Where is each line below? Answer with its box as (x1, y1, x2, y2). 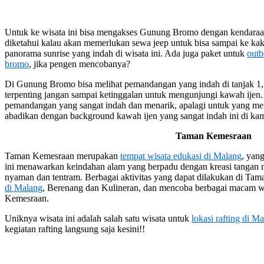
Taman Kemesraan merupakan (5, 150, 120, 161)
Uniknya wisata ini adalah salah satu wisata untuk (5, 213, 192, 223)
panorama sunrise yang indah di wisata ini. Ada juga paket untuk (5, 48, 247, 58)
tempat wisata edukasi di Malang (120, 150, 242, 161)
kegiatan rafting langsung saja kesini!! (5, 223, 145, 234)
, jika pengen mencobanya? (29, 58, 130, 69)
